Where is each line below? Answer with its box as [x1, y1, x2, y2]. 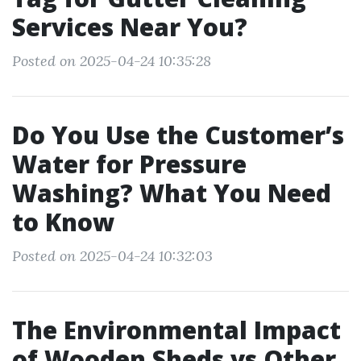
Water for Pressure [12, 147, 247, 180]
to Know [12, 205, 114, 239]
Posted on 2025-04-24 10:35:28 [12, 52, 211, 70]
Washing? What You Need [12, 176, 331, 210]
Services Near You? [12, 10, 247, 44]
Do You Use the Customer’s [12, 118, 344, 151]
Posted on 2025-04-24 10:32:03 [12, 247, 213, 265]
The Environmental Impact [12, 313, 341, 346]
